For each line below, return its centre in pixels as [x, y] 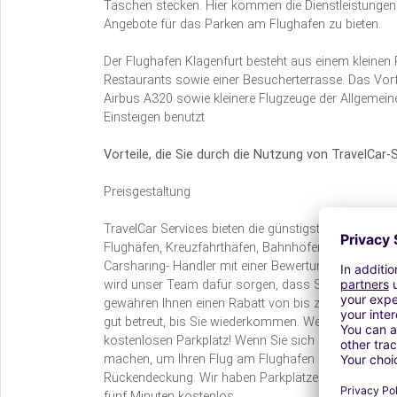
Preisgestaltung [147, 191]
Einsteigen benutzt [154, 117]
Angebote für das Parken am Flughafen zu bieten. [242, 24]
